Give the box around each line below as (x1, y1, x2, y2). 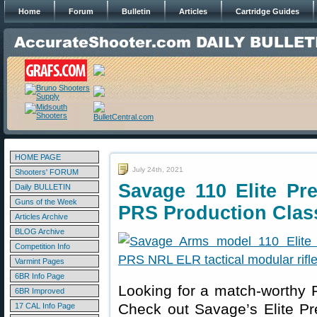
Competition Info (15, 242, 70, 250)
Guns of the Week (15, 197, 77, 206)
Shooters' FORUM (15, 168, 79, 176)
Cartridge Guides (236, 7, 299, 16)
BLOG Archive (15, 227, 64, 236)
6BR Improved (15, 287, 64, 295)
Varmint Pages (15, 257, 64, 265)
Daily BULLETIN (15, 183, 71, 191)
